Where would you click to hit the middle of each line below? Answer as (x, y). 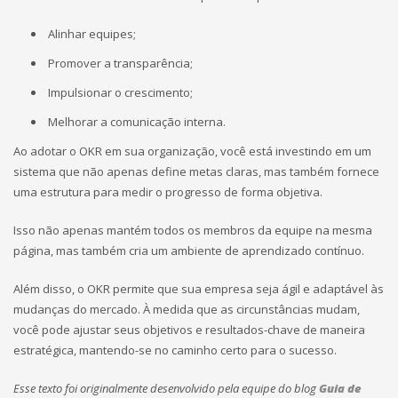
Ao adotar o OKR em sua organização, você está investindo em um (192, 151)
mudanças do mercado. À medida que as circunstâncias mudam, (187, 309)
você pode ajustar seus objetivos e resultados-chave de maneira (189, 330)
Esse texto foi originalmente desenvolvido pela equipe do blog (166, 388)
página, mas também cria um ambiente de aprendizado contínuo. (189, 251)
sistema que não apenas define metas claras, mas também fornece (196, 171)
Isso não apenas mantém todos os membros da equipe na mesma (193, 230)
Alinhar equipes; (92, 34)
